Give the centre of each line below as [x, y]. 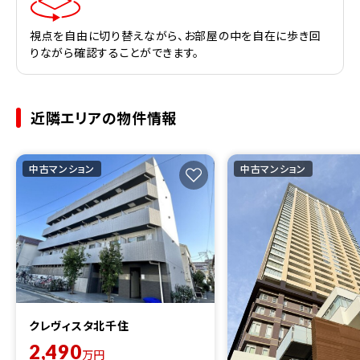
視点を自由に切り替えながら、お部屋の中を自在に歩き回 [176, 36]
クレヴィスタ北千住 [79, 326]
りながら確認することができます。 [115, 53]
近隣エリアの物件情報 [104, 118]
